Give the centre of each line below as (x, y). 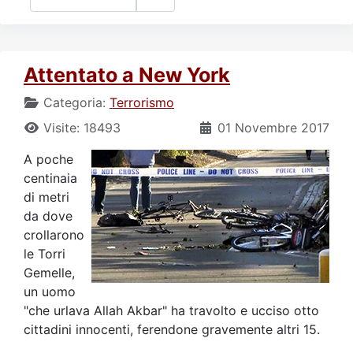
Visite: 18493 (82, 127)
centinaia (50, 178)
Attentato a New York (127, 74)
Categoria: (74, 102)
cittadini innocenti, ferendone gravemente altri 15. (172, 329)
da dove (48, 216)
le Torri (45, 253)
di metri (46, 197)
